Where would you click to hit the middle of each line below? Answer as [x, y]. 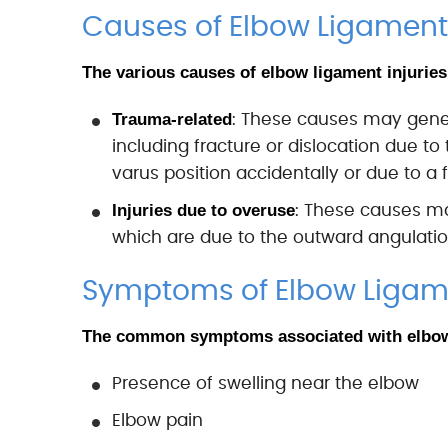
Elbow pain [157, 420]
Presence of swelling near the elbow [265, 383]
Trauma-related [172, 119]
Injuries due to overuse [203, 210]
